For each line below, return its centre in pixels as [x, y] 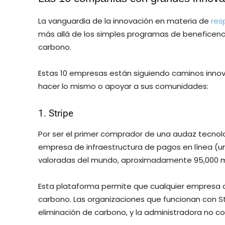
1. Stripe [56, 113]
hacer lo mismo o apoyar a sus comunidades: [123, 86]
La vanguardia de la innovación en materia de [125, 21]
